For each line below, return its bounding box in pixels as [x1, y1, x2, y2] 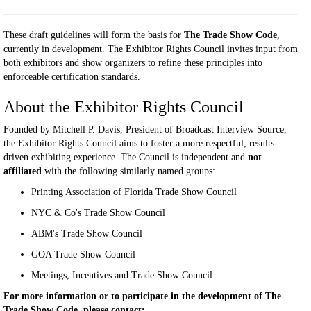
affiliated [3, 166, 42, 176]
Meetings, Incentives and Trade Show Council [31, 270, 212, 280]
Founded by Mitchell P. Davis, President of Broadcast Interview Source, [3, 124, 287, 135]
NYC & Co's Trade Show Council [31, 208, 165, 218]
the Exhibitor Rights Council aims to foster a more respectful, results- [3, 138, 278, 149]
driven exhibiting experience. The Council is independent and [3, 152, 248, 162]
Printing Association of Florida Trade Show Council [31, 187, 237, 197]
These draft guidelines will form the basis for [3, 30, 184, 40]
